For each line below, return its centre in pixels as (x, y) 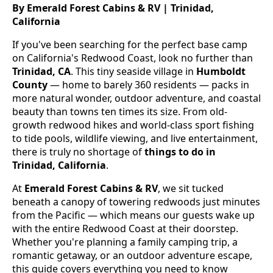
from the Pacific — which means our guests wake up (133, 215)
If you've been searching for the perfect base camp (130, 44)
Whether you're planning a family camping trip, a (125, 242)
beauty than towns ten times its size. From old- (120, 111)
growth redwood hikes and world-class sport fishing (133, 125)
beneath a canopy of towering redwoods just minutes (136, 201)
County (30, 84)
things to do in (180, 151)
